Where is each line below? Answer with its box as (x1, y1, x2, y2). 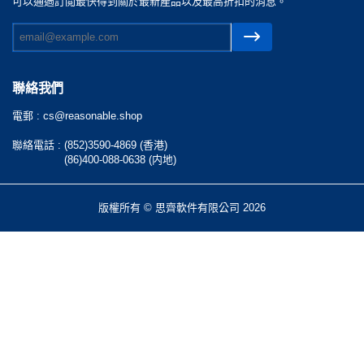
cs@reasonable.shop (43, 110, 142, 123)
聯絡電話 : (12, 139, 64, 152)
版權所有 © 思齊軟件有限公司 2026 (98, 201, 266, 214)
